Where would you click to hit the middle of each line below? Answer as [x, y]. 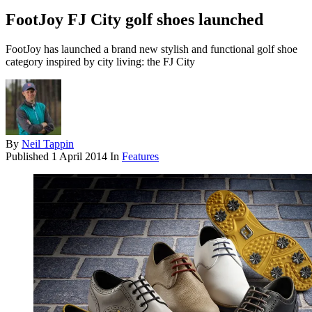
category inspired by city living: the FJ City [100, 62]
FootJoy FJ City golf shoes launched [134, 20]
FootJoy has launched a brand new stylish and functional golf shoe [151, 49]
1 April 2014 [79, 157]
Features [140, 157]
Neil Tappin [48, 144]
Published [29, 157]
